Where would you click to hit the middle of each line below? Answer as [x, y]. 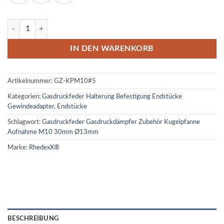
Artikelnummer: [31, 81]
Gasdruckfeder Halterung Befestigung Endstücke [112, 96]
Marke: [18, 147]
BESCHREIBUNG [33, 219]
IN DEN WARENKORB [112, 48]
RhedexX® [44, 147]
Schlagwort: [25, 122]
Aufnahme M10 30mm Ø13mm [53, 132]
